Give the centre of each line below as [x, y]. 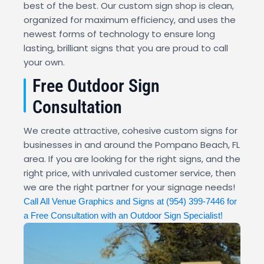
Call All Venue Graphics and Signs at [95, 202]
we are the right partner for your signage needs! [129, 187]
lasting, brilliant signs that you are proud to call [126, 48]
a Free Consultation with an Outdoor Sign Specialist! [123, 216]
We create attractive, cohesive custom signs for [131, 131]
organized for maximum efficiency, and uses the [130, 20]
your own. [44, 62]
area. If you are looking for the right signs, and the [132, 159]
